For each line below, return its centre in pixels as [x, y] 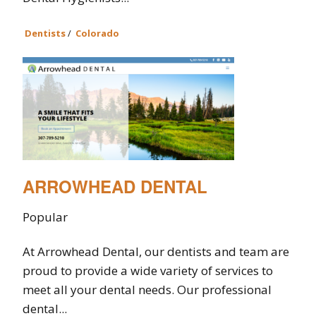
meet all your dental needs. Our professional [147, 289]
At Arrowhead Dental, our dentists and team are [156, 251]
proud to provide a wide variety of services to [148, 270]
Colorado [97, 33]
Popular [45, 217]
